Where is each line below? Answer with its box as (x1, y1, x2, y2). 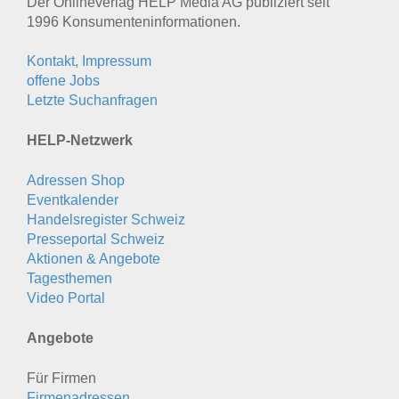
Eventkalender (27, 192, 118, 208)
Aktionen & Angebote (27, 251, 160, 267)
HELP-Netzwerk (27, 133, 133, 149)
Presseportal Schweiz (27, 232, 165, 248)
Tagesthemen (27, 271, 112, 287)
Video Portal (27, 290, 105, 306)
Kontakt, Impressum (27, 53, 151, 69)
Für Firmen (27, 370, 96, 387)
